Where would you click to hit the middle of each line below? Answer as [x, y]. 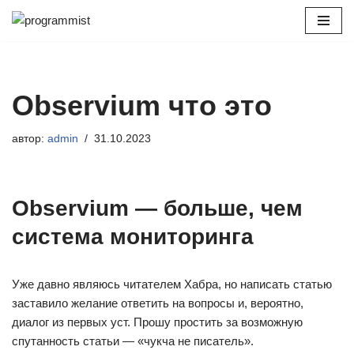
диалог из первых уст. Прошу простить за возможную [157, 322]
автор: [30, 139]
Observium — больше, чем [157, 208]
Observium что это [142, 105]
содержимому [49, 80]
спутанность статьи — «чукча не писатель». [133, 341]
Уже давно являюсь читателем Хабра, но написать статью [172, 284]
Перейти [35, 42]
